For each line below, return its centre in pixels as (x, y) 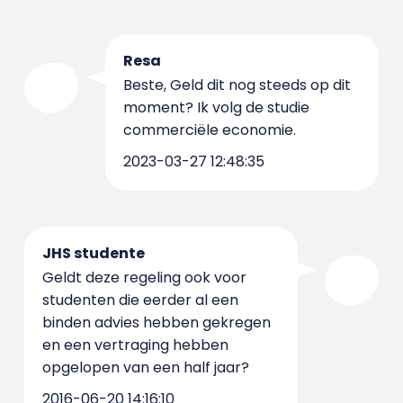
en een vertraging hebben (135, 345)
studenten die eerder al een (140, 300)
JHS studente (93, 253)
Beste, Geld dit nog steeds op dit (237, 85)
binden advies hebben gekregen (156, 322)
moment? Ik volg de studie (216, 107)
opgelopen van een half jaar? (145, 367)
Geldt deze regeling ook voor (144, 278)
